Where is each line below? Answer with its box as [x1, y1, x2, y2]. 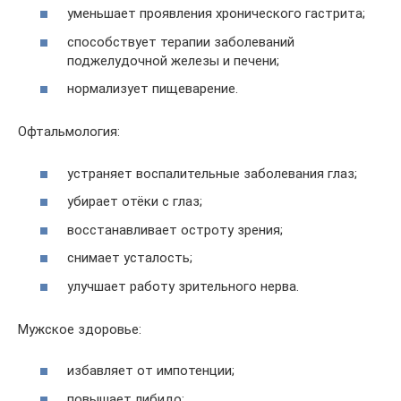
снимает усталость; [67, 250, 192, 266]
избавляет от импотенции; [67, 363, 235, 379]
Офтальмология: [18, 124, 120, 140]
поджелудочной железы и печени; [67, 52, 279, 69]
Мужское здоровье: [18, 320, 141, 337]
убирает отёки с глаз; [67, 193, 202, 209]
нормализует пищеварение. [67, 81, 238, 97]
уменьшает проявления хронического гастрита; [67, 5, 365, 21]
